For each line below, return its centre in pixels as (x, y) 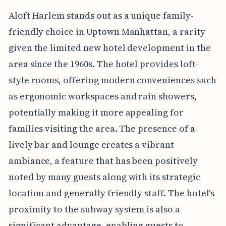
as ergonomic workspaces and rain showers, (102, 96)
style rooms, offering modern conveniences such (112, 80)
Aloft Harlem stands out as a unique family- (101, 15)
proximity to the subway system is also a (94, 209)
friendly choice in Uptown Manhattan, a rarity (107, 31)
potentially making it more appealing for (96, 112)
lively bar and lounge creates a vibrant (91, 144)
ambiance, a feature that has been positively (103, 160)
